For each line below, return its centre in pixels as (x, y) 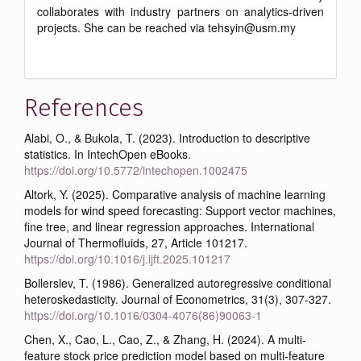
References (84, 108)
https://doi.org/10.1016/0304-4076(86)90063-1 (143, 315)
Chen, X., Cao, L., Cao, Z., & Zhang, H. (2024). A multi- (165, 339)
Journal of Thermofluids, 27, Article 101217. (136, 242)
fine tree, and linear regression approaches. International (169, 226)
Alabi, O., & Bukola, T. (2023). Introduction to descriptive (167, 137)
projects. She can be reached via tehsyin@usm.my (166, 27)
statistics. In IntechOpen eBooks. (108, 154)
